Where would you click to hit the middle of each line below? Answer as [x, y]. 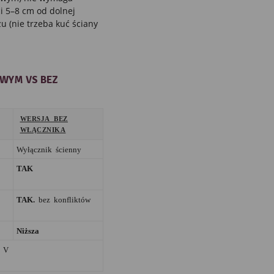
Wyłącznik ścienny [49, 149]
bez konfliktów [62, 199]
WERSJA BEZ [44, 118]
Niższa [28, 230]
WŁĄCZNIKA [43, 129]
